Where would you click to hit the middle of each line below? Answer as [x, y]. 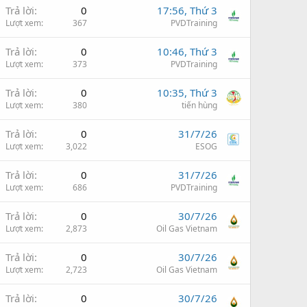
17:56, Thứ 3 [187, 10]
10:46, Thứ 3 [187, 51]
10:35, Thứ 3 [187, 92]
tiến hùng [199, 105]
